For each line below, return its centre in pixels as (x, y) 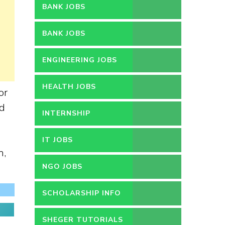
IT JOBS (57, 140)
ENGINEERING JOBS (79, 60)
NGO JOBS (62, 166)
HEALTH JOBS (69, 87)
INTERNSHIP (66, 113)
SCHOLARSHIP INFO (81, 193)
